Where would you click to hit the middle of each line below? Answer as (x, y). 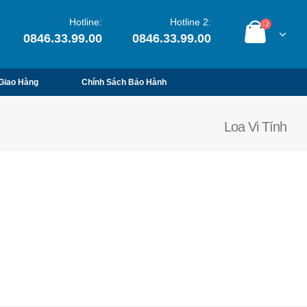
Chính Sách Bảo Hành (124, 82)
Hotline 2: (191, 22)
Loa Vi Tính (255, 127)
